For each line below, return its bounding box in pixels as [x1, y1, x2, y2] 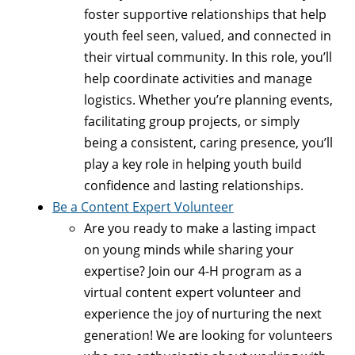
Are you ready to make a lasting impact [84, 219, 316, 237]
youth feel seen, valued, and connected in [84, 26, 331, 44]
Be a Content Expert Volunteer [52, 197, 234, 216]
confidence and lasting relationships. [84, 176, 303, 194]
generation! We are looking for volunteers [84, 326, 333, 344]
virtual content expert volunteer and [84, 283, 301, 301]
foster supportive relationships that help [84, 5, 326, 23]
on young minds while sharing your [84, 240, 294, 258]
